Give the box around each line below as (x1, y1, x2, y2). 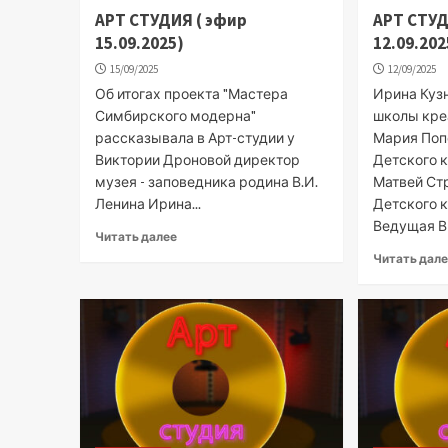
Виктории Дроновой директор (94, 150, 300, 168)
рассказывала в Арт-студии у (94, 128, 295, 146)
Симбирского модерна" (94, 106, 256, 124)
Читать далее (94, 228, 177, 244)
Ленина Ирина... (94, 194, 201, 212)
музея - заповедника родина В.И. (94, 172, 318, 190)
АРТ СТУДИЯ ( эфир (94, 8, 247, 31)
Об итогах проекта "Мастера (94, 84, 288, 102)
